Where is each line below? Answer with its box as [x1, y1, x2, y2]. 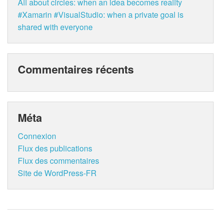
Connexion [18, 130, 56, 142]
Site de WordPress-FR [18, 167, 97, 179]
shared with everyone [18, 21, 93, 33]
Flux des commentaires [18, 154, 99, 166]
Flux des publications [18, 142, 92, 154]
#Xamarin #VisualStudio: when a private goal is [18, 9, 184, 21]
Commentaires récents [18, 61, 134, 77]
